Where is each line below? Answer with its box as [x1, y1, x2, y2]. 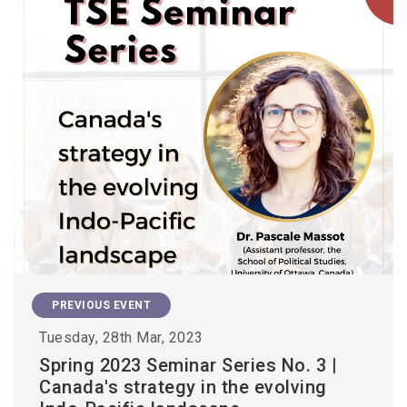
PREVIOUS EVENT [52, 298, 151, 312]
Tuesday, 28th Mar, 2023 [39, 328, 203, 346]
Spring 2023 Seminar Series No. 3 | [39, 353, 337, 376]
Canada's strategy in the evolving [39, 375, 327, 398]
